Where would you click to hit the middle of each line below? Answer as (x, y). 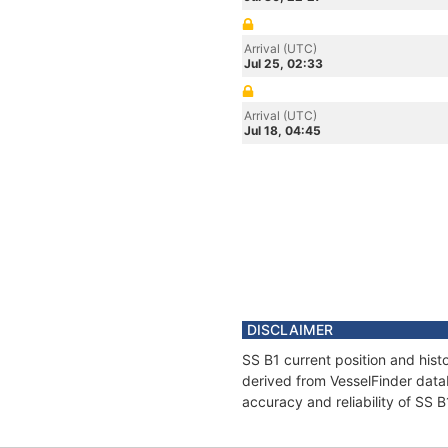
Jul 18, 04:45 (282, 130)
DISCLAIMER (290, 329)
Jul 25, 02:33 (283, 63)
